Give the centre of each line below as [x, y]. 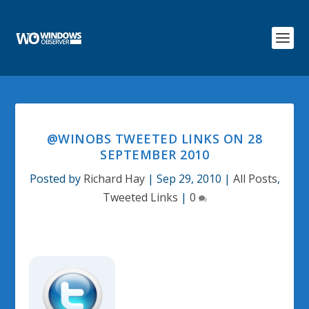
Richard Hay [114, 179]
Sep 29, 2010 [189, 179]
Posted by [56, 179]
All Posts [255, 179]
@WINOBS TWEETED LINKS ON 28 [154, 139]
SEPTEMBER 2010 [154, 154]
